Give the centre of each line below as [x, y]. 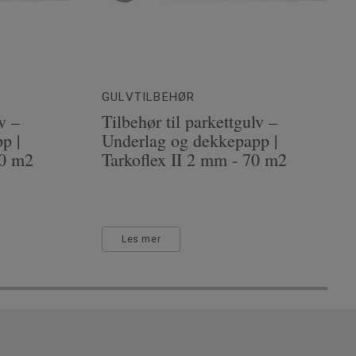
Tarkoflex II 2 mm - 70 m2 [194, 160]
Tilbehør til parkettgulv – [190, 122]
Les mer [141, 240]
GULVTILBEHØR [149, 97]
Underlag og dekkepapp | [190, 141]
